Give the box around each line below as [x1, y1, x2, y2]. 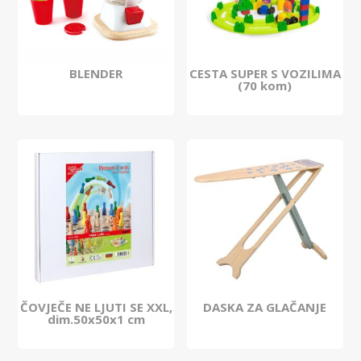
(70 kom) [238, 77, 293, 94]
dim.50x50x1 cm [47, 311, 145, 328]
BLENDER [69, 65, 123, 82]
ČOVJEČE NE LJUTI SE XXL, [19, 299, 172, 316]
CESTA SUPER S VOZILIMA [189, 65, 341, 82]
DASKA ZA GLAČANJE [203, 299, 327, 316]
